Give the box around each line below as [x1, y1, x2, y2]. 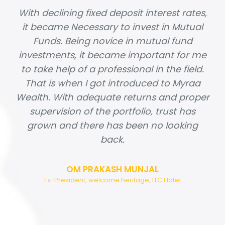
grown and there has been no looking [27, 119, 198, 132]
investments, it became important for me [19, 48, 206, 61]
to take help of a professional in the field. [21, 62, 204, 75]
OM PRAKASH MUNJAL [66, 163, 159, 175]
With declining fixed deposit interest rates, [18, 6, 207, 19]
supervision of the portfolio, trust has [30, 104, 195, 118]
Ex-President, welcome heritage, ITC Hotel [44, 175, 181, 185]
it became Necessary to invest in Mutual [22, 20, 203, 33]
